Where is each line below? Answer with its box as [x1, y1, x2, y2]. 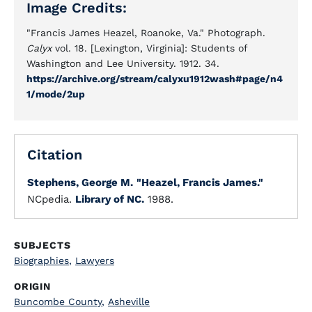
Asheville [108, 296, 150, 307]
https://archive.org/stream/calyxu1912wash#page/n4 [26, 73, 283, 84]
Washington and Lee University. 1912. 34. [26, 58, 219, 69]
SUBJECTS [14, 240, 71, 251]
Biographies [14, 255, 69, 266]
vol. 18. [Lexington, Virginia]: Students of [52, 42, 247, 54]
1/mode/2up [26, 88, 85, 100]
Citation [27, 146, 82, 163]
